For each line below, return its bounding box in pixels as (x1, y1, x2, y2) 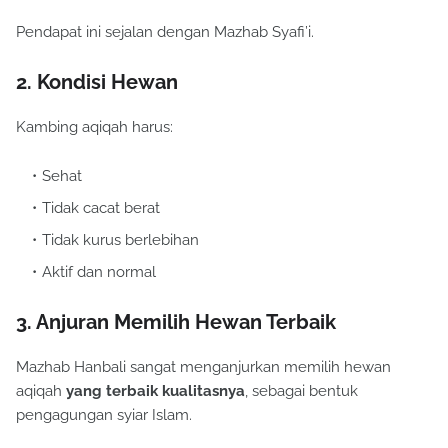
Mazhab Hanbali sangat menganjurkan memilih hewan (16, 358, 391, 377)
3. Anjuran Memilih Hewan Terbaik (16, 310, 336, 335)
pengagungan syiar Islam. (16, 406, 192, 425)
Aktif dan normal (42, 263, 156, 282)
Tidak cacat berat (42, 199, 160, 218)
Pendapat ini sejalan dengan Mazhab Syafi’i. (16, 23, 314, 42)
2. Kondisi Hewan (16, 70, 178, 95)
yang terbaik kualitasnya (66, 382, 245, 401)
